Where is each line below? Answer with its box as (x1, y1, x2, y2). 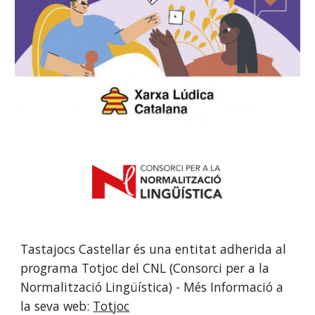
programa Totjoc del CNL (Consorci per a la (20, 259, 270, 276)
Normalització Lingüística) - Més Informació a (20, 278, 284, 295)
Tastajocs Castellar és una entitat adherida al (20, 240, 287, 257)
